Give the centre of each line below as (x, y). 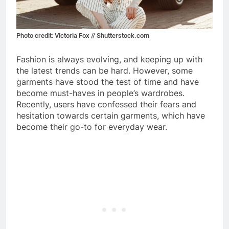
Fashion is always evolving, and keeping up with (109, 59)
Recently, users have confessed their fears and (106, 104)
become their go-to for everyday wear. (92, 127)
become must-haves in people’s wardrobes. (100, 93)
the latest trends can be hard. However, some (105, 70)
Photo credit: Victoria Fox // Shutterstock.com (83, 35)
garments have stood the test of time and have (108, 82)
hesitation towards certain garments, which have (111, 115)
